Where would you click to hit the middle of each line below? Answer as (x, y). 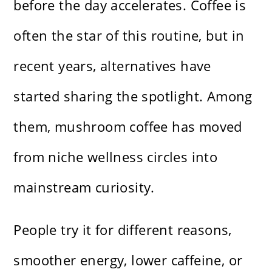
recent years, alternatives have (112, 66)
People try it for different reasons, (123, 230)
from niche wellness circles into (116, 157)
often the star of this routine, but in (129, 36)
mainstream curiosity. (84, 187)
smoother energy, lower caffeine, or (128, 260)
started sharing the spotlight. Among (133, 96)
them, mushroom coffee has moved (128, 127)
